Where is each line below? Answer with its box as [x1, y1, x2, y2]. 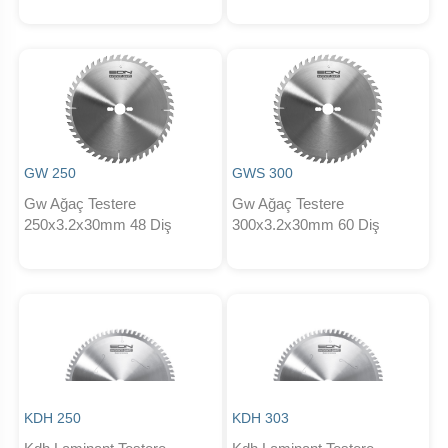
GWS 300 [231, 165, 293, 182]
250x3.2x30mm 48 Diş [24, 216, 173, 234]
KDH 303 [231, 410, 289, 427]
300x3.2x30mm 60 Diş [231, 216, 380, 234]
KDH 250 [24, 410, 82, 427]
